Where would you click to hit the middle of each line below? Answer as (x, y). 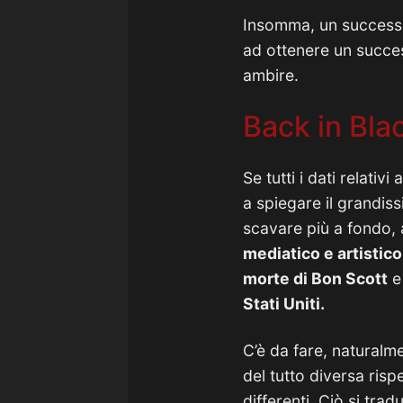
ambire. (271, 75)
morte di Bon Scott (315, 278)
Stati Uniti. (284, 304)
